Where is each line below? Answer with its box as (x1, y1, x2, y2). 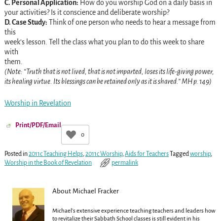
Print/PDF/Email (15, 122, 61, 129)
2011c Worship (85, 150, 122, 158)
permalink (111, 159, 138, 167)
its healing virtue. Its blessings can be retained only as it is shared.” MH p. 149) (4, 77, 212, 86)
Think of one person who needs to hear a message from (47, 18, 216, 27)
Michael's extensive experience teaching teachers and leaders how (52, 207, 216, 214)
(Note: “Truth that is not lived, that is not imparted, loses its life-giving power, (4, 68, 214, 76)
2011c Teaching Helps (28, 150, 83, 158)
